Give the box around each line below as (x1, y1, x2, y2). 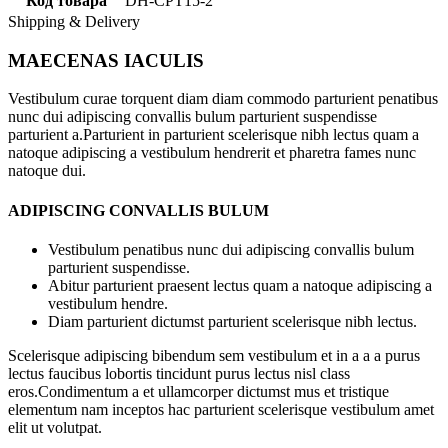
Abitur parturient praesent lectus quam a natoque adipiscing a (48, 276, 432, 294)
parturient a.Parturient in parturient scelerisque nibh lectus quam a (8, 126, 419, 144)
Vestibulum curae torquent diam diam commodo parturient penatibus (8, 90, 438, 108)
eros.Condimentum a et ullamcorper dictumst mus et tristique (8, 382, 389, 400)
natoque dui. (8, 162, 86, 180)
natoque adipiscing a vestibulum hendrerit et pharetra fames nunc (8, 144, 416, 162)
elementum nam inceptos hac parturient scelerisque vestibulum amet (8, 400, 434, 418)
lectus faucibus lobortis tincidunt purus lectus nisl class (8, 364, 350, 382)
